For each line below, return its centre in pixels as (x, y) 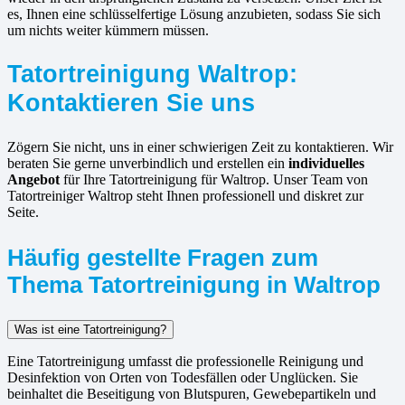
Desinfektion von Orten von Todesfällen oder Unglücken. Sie (183, 377)
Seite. (23, 212)
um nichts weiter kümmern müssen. (108, 31)
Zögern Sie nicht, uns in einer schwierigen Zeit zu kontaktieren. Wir (200, 146)
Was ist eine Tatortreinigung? (90, 329)
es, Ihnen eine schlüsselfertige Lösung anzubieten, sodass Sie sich (194, 14)
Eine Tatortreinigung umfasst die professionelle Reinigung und (185, 361)
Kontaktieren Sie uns (131, 102)
